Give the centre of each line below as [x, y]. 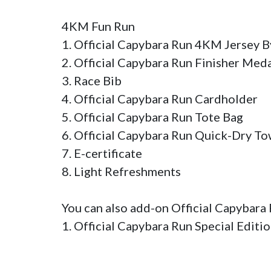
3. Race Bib [93, 81]
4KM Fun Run [98, 26]
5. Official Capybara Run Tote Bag [152, 117]
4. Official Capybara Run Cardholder [160, 99]
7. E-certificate [102, 153]
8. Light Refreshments [121, 171]
